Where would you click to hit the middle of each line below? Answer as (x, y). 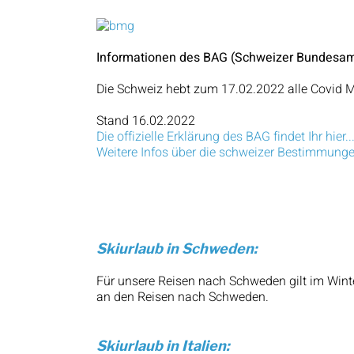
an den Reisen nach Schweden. (183, 298)
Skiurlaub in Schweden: (177, 249)
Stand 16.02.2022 (146, 121)
